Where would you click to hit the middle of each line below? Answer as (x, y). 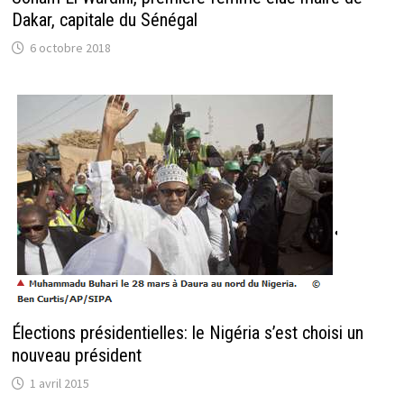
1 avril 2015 (59, 384)
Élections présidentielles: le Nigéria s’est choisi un (187, 333)
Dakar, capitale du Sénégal (104, 20)
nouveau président (76, 356)
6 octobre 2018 (70, 48)
